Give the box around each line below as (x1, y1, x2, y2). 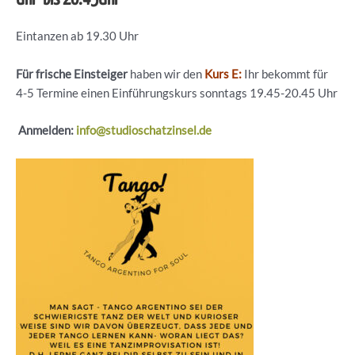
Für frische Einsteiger (16, 67, 128, 81)
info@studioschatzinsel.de (76, 124, 212, 138)
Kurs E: (204, 67, 242, 81)
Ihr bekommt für (244, 67, 328, 81)
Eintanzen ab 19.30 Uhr (16, 29, 139, 44)
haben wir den (128, 67, 204, 81)
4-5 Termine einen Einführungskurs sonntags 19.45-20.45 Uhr (16, 86, 338, 100)
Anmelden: (16, 124, 76, 138)
